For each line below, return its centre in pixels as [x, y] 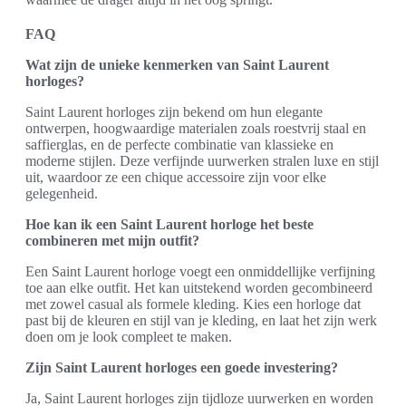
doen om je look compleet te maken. [129, 337]
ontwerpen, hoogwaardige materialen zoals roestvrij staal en [196, 128]
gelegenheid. [62, 193]
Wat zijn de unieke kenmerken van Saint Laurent [177, 65]
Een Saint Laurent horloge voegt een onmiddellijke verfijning [200, 271]
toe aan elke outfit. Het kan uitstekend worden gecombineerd [199, 288]
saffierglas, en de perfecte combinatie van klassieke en [179, 145]
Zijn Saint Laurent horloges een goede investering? [182, 367]
